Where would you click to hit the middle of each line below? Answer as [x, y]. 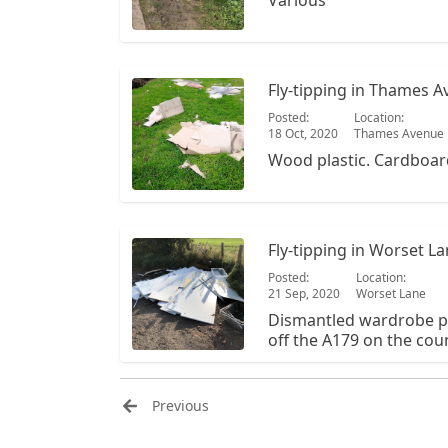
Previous [180, 405]
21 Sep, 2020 [304, 293]
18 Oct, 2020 [303, 133]
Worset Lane [391, 293]
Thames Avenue [399, 133]
